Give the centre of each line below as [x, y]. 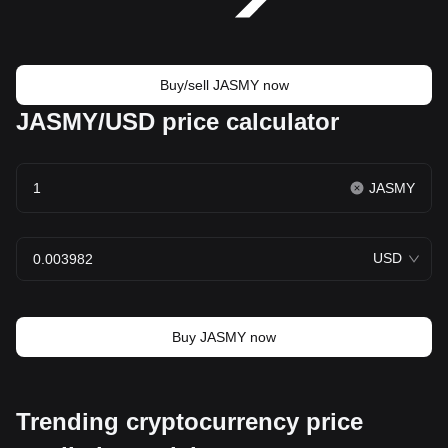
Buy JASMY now [224, 336]
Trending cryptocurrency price [189, 421]
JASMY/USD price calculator [177, 121]
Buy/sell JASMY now [224, 84]
